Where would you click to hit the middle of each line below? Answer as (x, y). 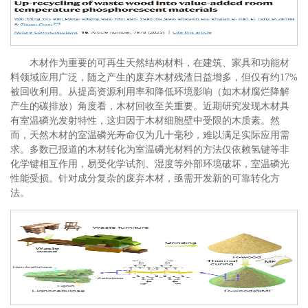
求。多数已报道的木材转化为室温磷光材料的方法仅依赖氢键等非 (150, 149)
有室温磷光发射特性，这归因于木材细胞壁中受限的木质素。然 (145, 120)
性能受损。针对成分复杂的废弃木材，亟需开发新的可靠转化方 (145, 178)
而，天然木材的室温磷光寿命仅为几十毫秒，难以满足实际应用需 (150, 135)
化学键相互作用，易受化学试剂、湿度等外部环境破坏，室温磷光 (150, 164)
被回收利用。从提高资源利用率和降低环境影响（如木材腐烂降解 (150, 91)
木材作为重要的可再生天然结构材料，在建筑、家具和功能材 (159, 63)
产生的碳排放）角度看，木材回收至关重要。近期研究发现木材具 (150, 106)
